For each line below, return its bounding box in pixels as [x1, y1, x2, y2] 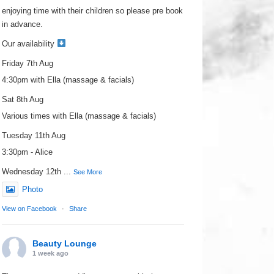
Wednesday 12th [2, 167, 64, 176]
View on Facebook [2, 205, 57, 212]
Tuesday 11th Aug [2, 131, 66, 140]
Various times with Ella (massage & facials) [2, 111, 157, 120]
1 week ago [32, 250, 69, 257]
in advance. [2, 20, 43, 29]
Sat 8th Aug [2, 95, 44, 104]
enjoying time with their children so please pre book [2, 6, 183, 15]
